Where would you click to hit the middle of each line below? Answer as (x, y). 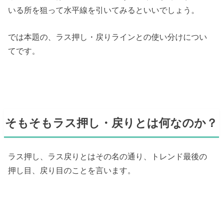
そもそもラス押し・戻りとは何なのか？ (111, 123)
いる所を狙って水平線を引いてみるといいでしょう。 (104, 10)
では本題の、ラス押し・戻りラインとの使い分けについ (108, 37)
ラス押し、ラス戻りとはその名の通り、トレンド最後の (108, 157)
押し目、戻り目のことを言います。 (72, 170)
